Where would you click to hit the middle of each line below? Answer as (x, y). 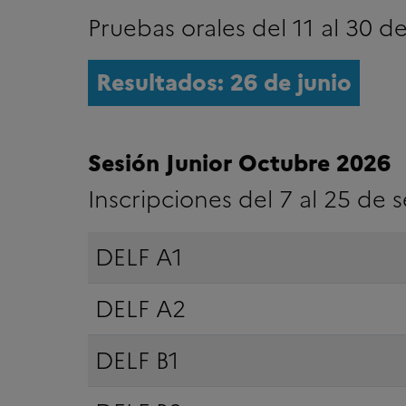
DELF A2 (140, 309)
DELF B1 (137, 360)
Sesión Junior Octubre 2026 (239, 163)
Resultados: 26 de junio (223, 82)
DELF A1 (139, 257)
